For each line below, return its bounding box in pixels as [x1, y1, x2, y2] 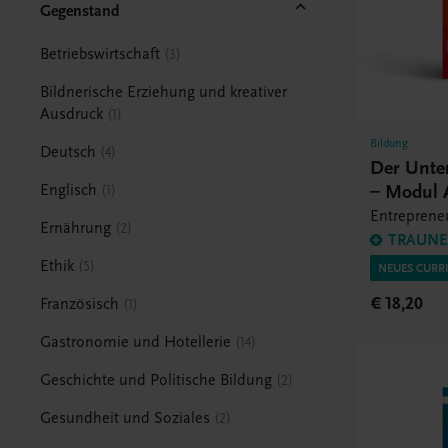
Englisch [40, 180, 98, 199]
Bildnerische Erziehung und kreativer [40, 82, 288, 101]
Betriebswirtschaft [40, 44, 161, 63]
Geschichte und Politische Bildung [40, 370, 273, 389]
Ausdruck [40, 104, 104, 123]
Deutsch [40, 142, 97, 161]
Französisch [40, 294, 120, 313]
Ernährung [40, 218, 112, 237]
